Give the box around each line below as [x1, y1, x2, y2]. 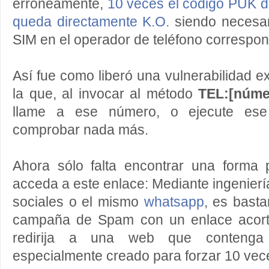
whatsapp [144, 195, 204, 210]
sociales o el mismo [13, 195, 144, 210]
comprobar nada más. [13, 122, 148, 138]
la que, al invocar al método [13, 86, 199, 101]
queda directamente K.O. [13, 14, 175, 29]
